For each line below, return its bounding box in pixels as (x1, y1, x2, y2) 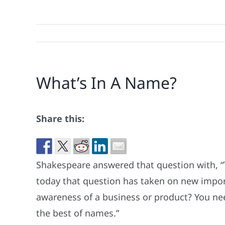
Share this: (36, 113, 84, 125)
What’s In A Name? (36, 72, 177, 93)
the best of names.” (36, 207, 119, 219)
